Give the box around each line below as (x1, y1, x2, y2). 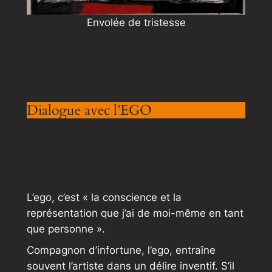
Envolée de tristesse (86, 16, 186, 29)
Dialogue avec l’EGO (26, 100, 152, 120)
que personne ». (26, 223, 105, 236)
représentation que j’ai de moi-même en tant (26, 207, 243, 220)
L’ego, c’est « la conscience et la (26, 191, 182, 204)
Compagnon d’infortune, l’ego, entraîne (26, 244, 216, 257)
